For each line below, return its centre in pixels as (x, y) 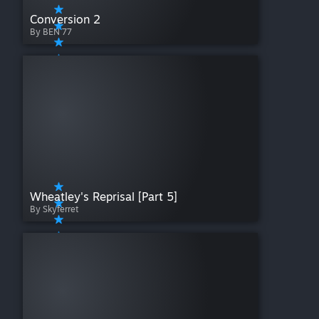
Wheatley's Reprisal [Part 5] (104, 197)
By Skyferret (54, 209)
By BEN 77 (51, 32)
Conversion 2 (65, 20)
